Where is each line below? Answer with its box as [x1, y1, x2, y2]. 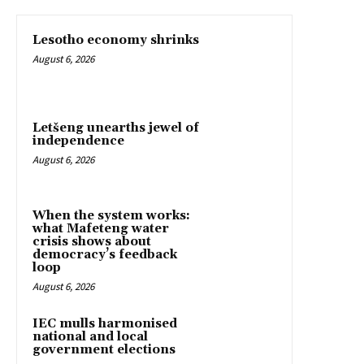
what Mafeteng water [32, 220, 169, 236]
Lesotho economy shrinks [32, 32, 199, 48]
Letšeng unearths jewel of [32, 119, 199, 136]
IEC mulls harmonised [32, 315, 177, 331]
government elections [32, 341, 175, 357]
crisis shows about [32, 233, 151, 249]
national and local [32, 328, 148, 344]
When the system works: [32, 207, 190, 223]
